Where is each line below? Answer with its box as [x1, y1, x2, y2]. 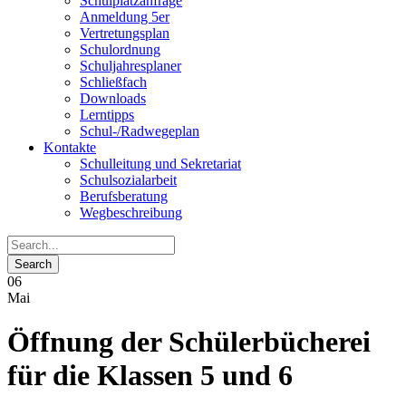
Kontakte [43, 140, 96, 155]
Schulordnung [80, 42, 160, 57]
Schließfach [80, 74, 147, 90]
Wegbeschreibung [80, 205, 182, 220]
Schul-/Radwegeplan [80, 123, 199, 139]
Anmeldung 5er [80, 9, 169, 24]
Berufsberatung [80, 188, 168, 204]
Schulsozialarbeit [80, 172, 177, 188]
